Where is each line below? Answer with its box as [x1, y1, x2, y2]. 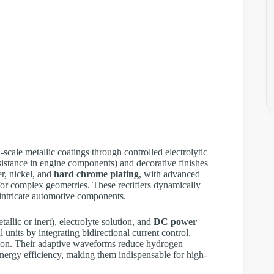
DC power [154, 217, 197, 228]
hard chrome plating [54, 169, 139, 180]
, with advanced [139, 169, 200, 180]
